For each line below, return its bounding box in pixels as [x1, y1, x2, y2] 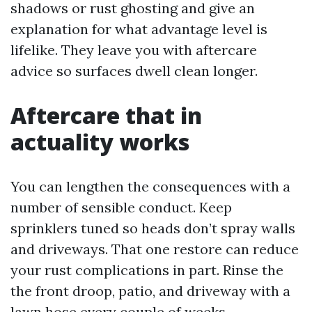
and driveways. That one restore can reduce [10, 240, 299, 258]
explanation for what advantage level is [10, 20, 267, 38]
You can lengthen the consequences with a [10, 178, 290, 195]
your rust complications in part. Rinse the [10, 261, 283, 279]
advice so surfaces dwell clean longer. [10, 62, 258, 79]
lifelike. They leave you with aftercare [10, 41, 257, 58]
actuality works [10, 127, 189, 157]
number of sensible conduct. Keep [10, 198, 232, 216]
